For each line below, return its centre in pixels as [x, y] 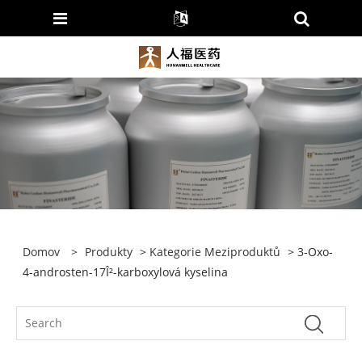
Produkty [109, 252]
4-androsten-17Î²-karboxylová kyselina [126, 272]
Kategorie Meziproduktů [215, 252]
